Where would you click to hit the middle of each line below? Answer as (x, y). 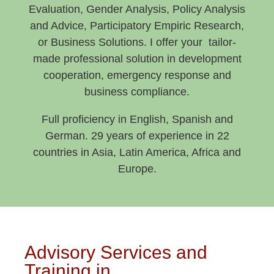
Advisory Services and (116, 252)
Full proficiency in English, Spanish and (137, 119)
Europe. (137, 168)
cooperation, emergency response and (137, 75)
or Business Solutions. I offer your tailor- (137, 42)
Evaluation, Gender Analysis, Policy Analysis (137, 9)
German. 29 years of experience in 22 (137, 135)
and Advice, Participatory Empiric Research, (137, 25)
